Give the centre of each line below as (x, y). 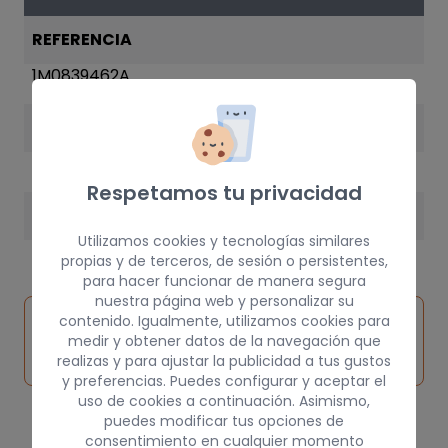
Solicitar (244, 328)
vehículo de (86, 340)
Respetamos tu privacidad (224, 192)
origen (66, 364)
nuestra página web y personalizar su (224, 300)
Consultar (348, 328)
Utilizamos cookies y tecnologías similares (224, 240)
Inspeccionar (92, 316)
